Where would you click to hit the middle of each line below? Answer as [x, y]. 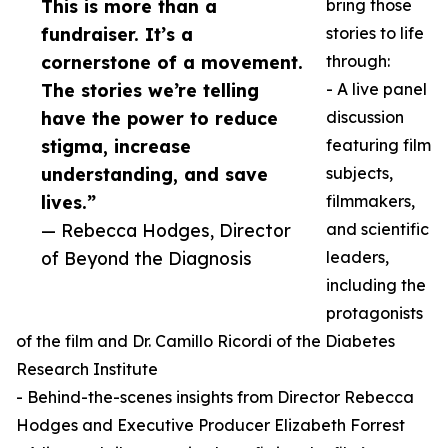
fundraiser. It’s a [117, 34]
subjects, [359, 173]
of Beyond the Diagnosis [146, 258]
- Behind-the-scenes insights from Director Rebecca [215, 397]
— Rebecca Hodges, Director [166, 230]
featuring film [378, 145]
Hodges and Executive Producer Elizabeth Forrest [210, 425]
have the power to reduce [159, 118]
